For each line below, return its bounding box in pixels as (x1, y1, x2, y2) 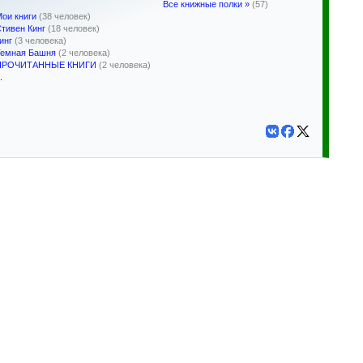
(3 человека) (15, 36, 66, 45)
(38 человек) (39, 11, 91, 21)
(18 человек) (48, 23, 100, 33)
